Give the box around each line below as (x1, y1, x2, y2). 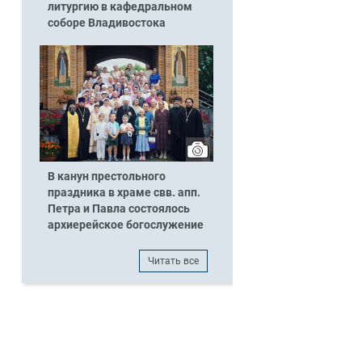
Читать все (148, 255, 200, 267)
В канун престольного (47, 169, 166, 183)
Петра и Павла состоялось (47, 201, 190, 216)
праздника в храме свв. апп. (47, 185, 200, 200)
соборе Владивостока (47, 15, 166, 30)
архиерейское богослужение (47, 217, 204, 232)
